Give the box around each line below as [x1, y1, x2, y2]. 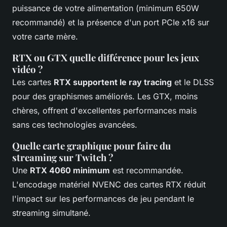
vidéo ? [12, 62, 43, 75]
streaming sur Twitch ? [12, 150, 113, 164]
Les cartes [12, 77, 54, 87]
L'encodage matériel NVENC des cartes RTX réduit [12, 179, 206, 190]
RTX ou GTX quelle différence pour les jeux [12, 51, 199, 64]
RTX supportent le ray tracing [54, 77, 172, 87]
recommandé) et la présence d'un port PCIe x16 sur [12, 17, 209, 27]
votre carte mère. [12, 31, 78, 42]
